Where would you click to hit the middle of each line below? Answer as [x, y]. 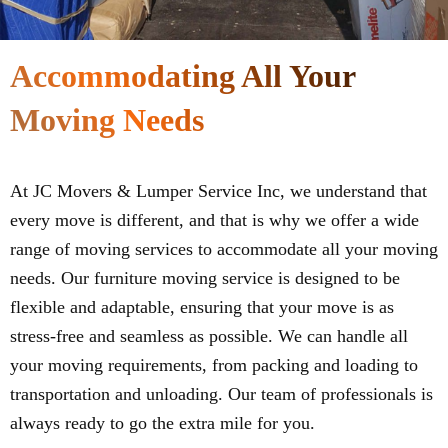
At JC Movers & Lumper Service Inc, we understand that [218, 191]
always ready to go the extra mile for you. [162, 423]
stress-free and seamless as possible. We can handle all [209, 336]
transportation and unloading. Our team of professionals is [221, 394]
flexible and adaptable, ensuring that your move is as [202, 307]
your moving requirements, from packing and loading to [214, 365]
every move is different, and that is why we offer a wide [214, 220]
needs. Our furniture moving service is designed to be [205, 278]
